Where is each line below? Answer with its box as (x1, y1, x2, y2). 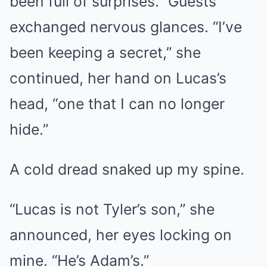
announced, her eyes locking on (10, 225, 232, 244)
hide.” (10, 120, 48, 138)
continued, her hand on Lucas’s (10, 69, 226, 87)
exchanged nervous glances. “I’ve (10, 17, 242, 36)
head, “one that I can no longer (10, 94, 225, 113)
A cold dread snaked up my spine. (10, 160, 244, 178)
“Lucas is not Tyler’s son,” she (10, 200, 215, 218)
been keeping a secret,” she (10, 43, 201, 61)
